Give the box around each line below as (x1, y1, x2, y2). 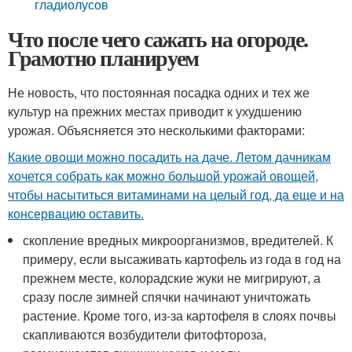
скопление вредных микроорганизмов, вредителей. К (23, 231, 334, 249)
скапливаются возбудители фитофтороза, (23, 325, 267, 343)
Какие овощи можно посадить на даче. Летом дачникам (8, 148, 331, 166)
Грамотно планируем (8, 42, 199, 74)
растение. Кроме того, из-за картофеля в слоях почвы (23, 306, 337, 324)
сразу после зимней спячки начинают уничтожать (23, 288, 311, 306)
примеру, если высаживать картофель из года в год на (23, 250, 342, 268)
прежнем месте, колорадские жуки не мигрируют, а (23, 269, 321, 287)
